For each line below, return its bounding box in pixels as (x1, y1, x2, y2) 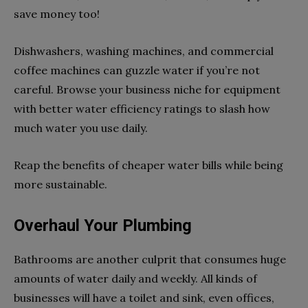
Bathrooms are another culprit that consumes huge (14, 252, 286, 267)
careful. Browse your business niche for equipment (14, 82, 280, 97)
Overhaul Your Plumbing (14, 216, 192, 236)
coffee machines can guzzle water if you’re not (14, 63, 260, 78)
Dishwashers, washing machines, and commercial (14, 44, 274, 58)
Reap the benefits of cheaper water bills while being (14, 158, 283, 173)
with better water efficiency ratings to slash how (14, 102, 270, 116)
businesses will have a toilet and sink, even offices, (14, 291, 274, 305)
